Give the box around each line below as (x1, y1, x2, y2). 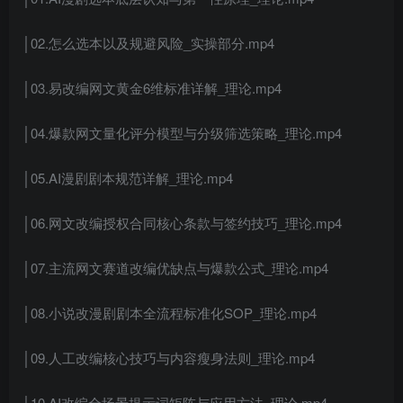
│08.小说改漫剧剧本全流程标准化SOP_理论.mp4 (22, 303, 317, 323)
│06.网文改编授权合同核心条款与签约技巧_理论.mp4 (22, 213, 342, 233)
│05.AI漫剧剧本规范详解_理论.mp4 (22, 168, 233, 188)
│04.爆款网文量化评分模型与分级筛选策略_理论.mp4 (22, 123, 342, 143)
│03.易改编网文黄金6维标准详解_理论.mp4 (22, 78, 282, 98)
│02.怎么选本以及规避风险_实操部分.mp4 (22, 33, 274, 53)
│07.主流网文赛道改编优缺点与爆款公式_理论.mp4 (22, 258, 328, 278)
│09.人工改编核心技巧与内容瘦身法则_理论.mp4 (22, 348, 315, 368)
